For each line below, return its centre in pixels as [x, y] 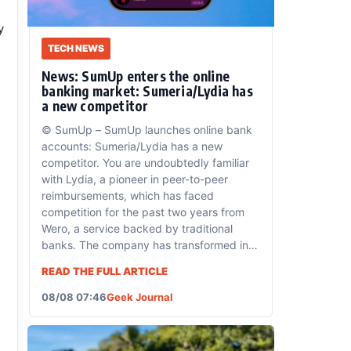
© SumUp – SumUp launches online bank [147, 129]
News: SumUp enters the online [136, 76]
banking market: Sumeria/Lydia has [147, 90]
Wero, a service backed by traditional [138, 228]
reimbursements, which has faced [128, 195]
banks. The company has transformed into [150, 244]
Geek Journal [140, 297]
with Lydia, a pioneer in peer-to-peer [135, 179]
